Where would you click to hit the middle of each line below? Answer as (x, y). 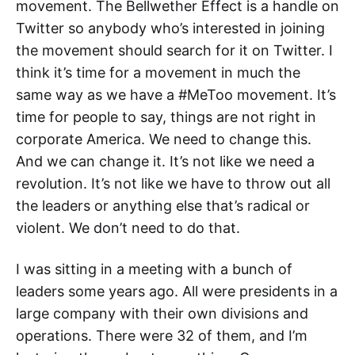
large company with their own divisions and (162, 313)
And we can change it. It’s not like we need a (165, 161)
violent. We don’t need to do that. (128, 228)
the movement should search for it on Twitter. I (174, 50)
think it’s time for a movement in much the (158, 73)
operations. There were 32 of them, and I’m (162, 336)
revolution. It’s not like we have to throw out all (173, 183)
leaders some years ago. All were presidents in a (177, 291)
